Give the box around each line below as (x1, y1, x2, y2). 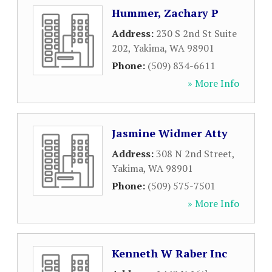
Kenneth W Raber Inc (112, 246, 227, 260)
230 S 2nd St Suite (156, 27, 237, 40)
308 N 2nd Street (156, 147, 232, 160)
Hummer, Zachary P (112, 5, 219, 20)
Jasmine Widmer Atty (112, 126, 228, 140)
